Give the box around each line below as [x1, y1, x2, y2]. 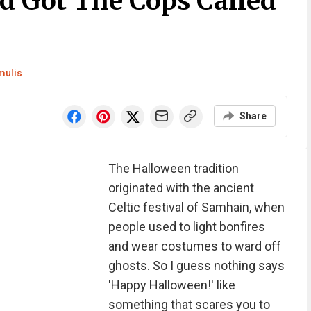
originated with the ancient [108, 180, 254, 195]
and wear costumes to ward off [108, 239, 281, 253]
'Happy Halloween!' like [108, 278, 235, 292]
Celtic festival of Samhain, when [108, 200, 285, 215]
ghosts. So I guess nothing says [108, 258, 285, 273]
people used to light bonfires [108, 219, 265, 234]
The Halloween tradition [108, 161, 239, 176]
